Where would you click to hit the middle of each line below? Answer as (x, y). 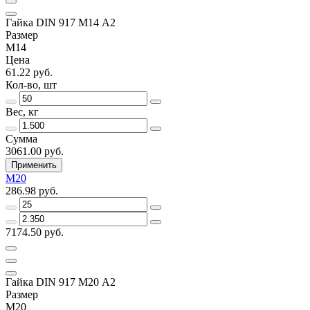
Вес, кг (22, 111)
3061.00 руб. (35, 151)
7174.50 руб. (35, 232)
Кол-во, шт (31, 84)
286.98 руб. (32, 190)
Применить (34, 165)
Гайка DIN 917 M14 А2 (61, 22)
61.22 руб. (29, 72)
